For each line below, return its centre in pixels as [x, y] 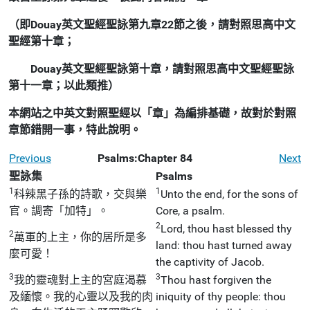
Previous [30, 158]
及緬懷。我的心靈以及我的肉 [81, 296]
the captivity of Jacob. [210, 262]
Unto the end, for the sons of [229, 194]
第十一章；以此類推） [64, 85]
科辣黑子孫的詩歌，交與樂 [80, 194]
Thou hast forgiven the [216, 280]
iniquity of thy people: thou [221, 296]
